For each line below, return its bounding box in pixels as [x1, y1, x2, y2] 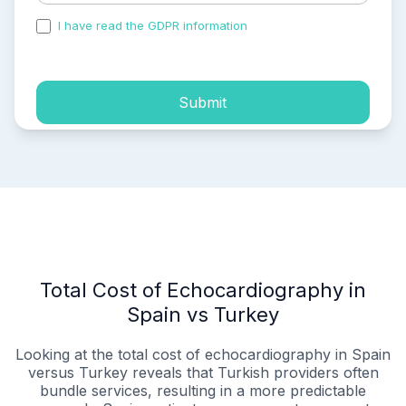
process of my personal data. [36, 34, 203, 49]
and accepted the [251, 18, 353, 34]
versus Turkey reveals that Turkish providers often [27, 363, 379, 382]
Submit [179, 92, 227, 111]
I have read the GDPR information [54, 18, 251, 34]
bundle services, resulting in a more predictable [40, 382, 366, 401]
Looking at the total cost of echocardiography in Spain [15, 345, 391, 364]
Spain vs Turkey [127, 303, 279, 327]
